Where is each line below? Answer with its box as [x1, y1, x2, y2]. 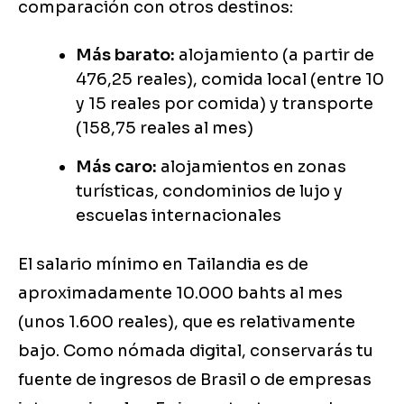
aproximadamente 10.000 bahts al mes [18, 283, 343, 304]
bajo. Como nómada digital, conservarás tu [18, 341, 373, 362]
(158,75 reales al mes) [76, 118, 253, 139]
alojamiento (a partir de [175, 45, 374, 66]
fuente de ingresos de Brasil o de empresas [18, 370, 372, 390]
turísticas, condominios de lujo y [76, 181, 343, 202]
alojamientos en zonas [157, 157, 346, 178]
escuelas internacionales [76, 206, 281, 226]
